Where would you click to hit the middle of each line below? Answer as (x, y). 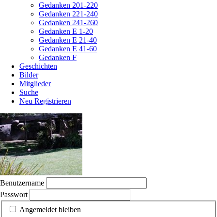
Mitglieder (35, 83)
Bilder (29, 75)
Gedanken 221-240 (68, 14)
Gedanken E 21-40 (68, 40)
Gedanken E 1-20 (66, 31)
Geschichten (38, 66)
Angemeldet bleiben (50, 209)
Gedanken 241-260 (68, 22)
